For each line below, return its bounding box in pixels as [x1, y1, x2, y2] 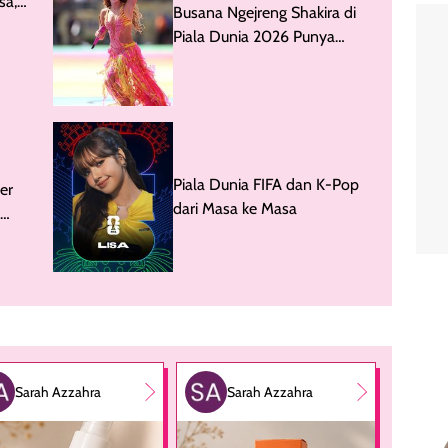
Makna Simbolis [173, 51, 280, 71]
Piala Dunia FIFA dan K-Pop [173, 174, 359, 194]
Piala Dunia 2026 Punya [173, 27, 335, 47]
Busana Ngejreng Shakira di [173, 3, 356, 23]
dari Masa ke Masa [173, 198, 297, 218]
